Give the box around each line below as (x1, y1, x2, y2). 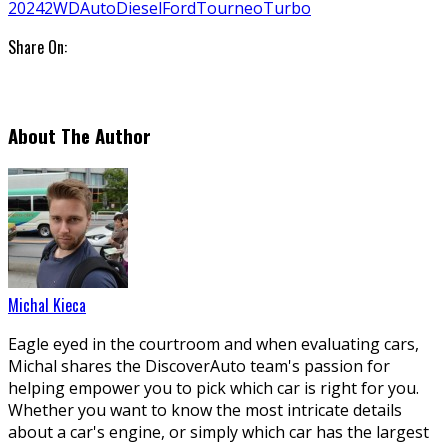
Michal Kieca (8, 292, 86, 317)
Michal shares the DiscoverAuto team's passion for (8, 354, 390, 377)
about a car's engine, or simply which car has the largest (8, 420, 429, 443)
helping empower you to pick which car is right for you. (8, 376, 419, 399)
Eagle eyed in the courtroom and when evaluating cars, (8, 332, 419, 355)
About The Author (8, 121, 151, 149)
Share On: (8, 35, 67, 60)
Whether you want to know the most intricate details (8, 398, 402, 421)
